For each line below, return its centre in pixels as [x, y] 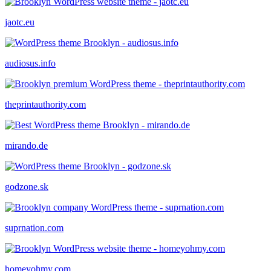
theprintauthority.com [45, 104]
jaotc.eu [20, 22]
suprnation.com [34, 227]
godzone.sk [27, 186]
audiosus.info [30, 63]
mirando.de [26, 145]
